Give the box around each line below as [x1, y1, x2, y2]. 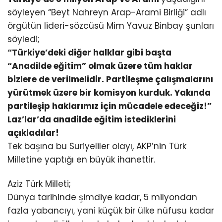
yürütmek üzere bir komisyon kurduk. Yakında [7, 87, 211, 99]
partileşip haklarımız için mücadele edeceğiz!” [7, 100, 212, 112]
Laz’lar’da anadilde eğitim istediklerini [7, 113, 176, 126]
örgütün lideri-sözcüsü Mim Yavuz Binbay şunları [7, 20, 214, 32]
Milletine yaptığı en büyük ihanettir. [7, 154, 155, 166]
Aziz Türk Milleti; [7, 178, 71, 190]
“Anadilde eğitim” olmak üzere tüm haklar [7, 60, 193, 72]
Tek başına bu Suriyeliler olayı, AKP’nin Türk [7, 140, 186, 153]
